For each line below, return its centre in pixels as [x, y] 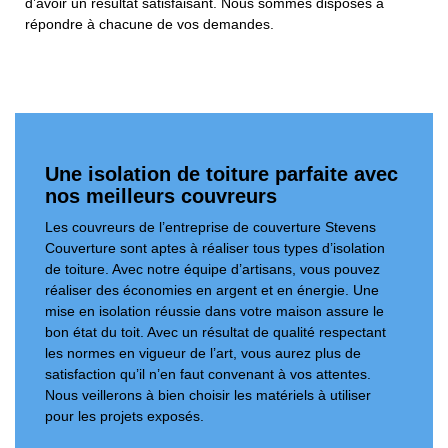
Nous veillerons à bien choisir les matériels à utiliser [208, 395]
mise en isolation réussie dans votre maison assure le [214, 311]
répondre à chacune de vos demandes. [149, 24]
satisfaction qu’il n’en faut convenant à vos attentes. [208, 374]
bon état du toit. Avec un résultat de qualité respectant [215, 332]
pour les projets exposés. [124, 416]
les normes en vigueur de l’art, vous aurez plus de [203, 353]
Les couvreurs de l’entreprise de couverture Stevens [210, 227]
